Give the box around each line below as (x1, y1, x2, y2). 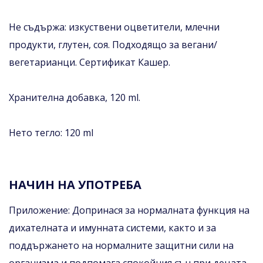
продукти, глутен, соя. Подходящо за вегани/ (9, 38, 217, 51)
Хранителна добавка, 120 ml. (9, 90, 140, 104)
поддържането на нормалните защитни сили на (9, 238, 234, 252)
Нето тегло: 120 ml (9, 126, 93, 139)
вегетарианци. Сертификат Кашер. (9, 55, 170, 69)
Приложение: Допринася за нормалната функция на (9, 203, 249, 217)
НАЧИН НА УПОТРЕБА (9, 176, 141, 193)
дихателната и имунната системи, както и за (9, 221, 216, 234)
